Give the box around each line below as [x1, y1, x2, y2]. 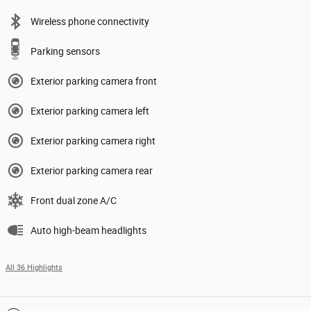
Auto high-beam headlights [31, 224, 146, 236]
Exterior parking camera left [31, 105, 149, 117]
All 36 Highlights [6, 262, 62, 272]
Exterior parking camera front [31, 75, 157, 87]
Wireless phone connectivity [31, 15, 149, 27]
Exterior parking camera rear [31, 165, 153, 176]
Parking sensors [31, 45, 100, 57]
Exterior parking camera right [31, 135, 155, 146]
